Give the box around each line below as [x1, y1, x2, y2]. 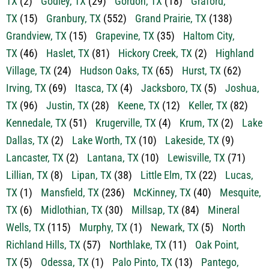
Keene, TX [118, 98, 160, 112]
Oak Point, [195, 238, 239, 251]
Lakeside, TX [165, 133, 219, 147]
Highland [216, 46, 254, 59]
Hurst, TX [182, 64, 221, 77]
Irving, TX [6, 81, 46, 94]
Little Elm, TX [141, 168, 196, 181]
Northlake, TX [109, 238, 166, 251]
